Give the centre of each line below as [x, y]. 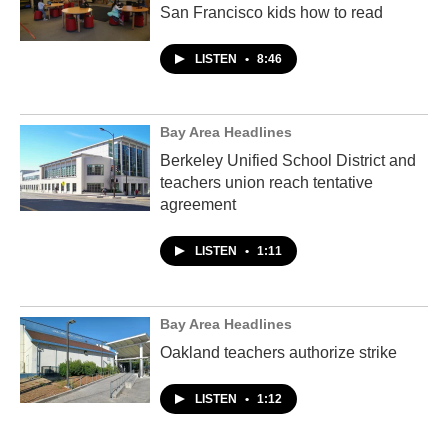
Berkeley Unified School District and [288, 160]
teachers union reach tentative [266, 182]
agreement [198, 204]
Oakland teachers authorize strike [278, 352]
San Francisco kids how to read [271, 12]
